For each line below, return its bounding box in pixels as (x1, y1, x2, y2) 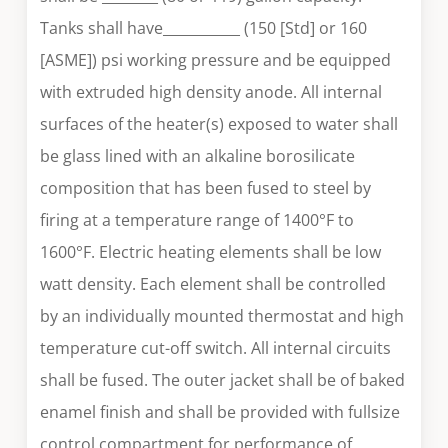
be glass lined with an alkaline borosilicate (40, 145, 356, 168)
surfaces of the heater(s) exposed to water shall (40, 113, 399, 136)
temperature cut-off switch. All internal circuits (40, 337, 392, 360)
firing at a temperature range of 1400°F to (40, 209, 355, 232)
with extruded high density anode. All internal (40, 81, 383, 104)
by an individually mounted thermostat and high (40, 305, 405, 328)
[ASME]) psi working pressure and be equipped (40, 49, 392, 72)
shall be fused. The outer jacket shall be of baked (40, 369, 406, 392)
